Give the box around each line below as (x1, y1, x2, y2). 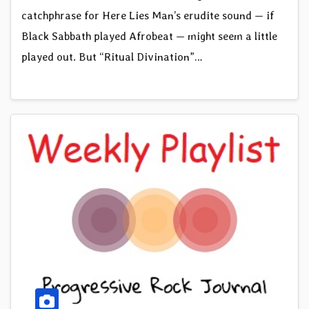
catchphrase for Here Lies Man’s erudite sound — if (21, 8, 274, 22)
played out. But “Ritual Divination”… (21, 50, 203, 63)
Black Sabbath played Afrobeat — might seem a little (21, 29, 277, 43)
